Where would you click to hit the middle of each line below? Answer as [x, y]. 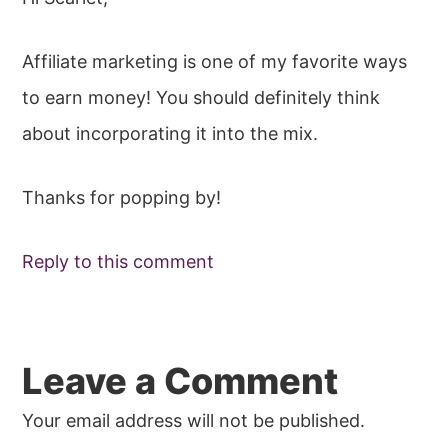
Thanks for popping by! [122, 197]
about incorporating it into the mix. [170, 133]
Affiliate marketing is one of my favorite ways [215, 61]
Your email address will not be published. [194, 420]
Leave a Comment [180, 380]
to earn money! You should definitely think [201, 97]
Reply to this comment [118, 261]
